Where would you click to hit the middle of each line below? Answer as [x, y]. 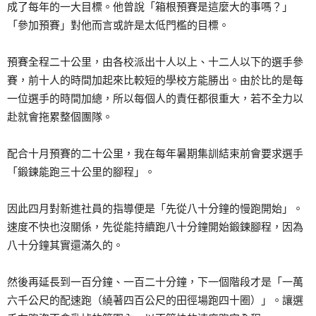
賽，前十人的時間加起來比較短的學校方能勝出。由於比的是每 [155, 80]
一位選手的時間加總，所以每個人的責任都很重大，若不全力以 [155, 99]
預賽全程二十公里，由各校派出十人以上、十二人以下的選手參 [155, 62]
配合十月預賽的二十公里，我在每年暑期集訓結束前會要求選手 [155, 154]
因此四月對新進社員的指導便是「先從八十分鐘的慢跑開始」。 [155, 209]
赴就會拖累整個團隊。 [60, 117]
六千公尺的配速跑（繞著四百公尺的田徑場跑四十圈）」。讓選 [155, 300]
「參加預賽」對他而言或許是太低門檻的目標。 [118, 25]
